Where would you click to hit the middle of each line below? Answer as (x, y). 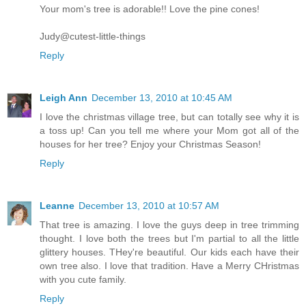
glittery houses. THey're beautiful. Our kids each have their (169, 252)
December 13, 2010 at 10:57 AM (149, 205)
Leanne (57, 205)
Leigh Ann (64, 97)
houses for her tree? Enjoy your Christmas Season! (150, 144)
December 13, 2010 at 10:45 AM (162, 97)
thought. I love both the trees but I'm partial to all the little (169, 238)
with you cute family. (83, 279)
